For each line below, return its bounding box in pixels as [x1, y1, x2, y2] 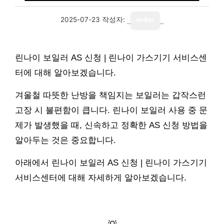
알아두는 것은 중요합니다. [15, 135, 116, 145]
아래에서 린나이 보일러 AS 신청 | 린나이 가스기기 [15, 158, 207, 167]
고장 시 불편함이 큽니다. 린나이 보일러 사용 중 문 [15, 105, 207, 115]
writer [136, 16, 154, 23]
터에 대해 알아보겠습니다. [15, 68, 116, 77]
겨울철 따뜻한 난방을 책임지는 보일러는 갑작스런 [15, 90, 206, 100]
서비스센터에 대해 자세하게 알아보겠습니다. [15, 173, 186, 182]
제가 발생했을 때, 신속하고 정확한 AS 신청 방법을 [15, 120, 207, 130]
